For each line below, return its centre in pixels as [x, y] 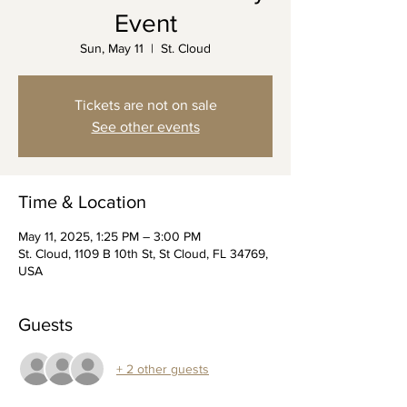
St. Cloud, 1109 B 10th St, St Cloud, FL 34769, [143, 254]
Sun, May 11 [112, 49]
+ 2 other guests [163, 368]
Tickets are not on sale [145, 105]
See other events [145, 127]
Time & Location [82, 202]
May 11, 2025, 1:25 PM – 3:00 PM [109, 237]
